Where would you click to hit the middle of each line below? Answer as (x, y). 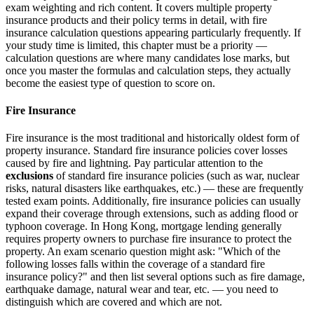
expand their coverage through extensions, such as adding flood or (152, 214)
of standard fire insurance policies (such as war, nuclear (176, 176)
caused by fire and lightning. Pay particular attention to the (134, 163)
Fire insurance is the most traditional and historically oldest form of (152, 138)
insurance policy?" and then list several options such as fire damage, (155, 277)
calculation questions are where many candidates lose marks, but (148, 57)
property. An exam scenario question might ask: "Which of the (143, 252)
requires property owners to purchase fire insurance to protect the (149, 239)
